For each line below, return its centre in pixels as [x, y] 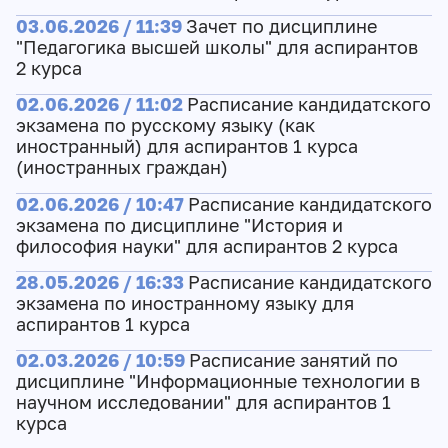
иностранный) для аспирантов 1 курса [186, 147]
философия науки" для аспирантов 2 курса [206, 246]
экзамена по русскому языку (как [165, 126]
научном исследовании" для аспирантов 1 [203, 403]
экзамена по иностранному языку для [184, 303]
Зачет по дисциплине [281, 26]
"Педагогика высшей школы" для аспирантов [216, 47]
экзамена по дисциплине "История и [179, 225]
